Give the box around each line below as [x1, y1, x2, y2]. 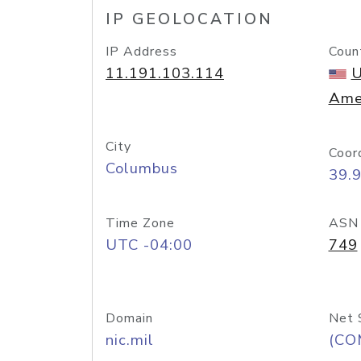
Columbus [106, 158, 178, 179]
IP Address [106, 43, 177, 60]
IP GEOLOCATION [106, 9, 273, 30]
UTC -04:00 [106, 234, 193, 255]
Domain [106, 309, 153, 327]
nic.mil [106, 330, 154, 351]
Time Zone [106, 214, 175, 232]
